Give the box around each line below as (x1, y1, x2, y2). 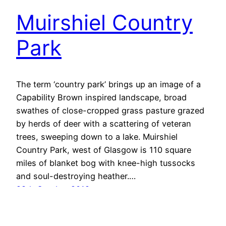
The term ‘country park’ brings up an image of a (16, 79, 201, 90)
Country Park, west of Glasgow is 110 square (16, 145, 191, 155)
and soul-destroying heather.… (16, 171, 136, 182)
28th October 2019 (16, 184, 90, 195)
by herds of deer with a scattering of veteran (16, 119, 191, 129)
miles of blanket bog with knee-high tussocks (16, 158, 195, 168)
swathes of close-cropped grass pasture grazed (16, 105, 204, 116)
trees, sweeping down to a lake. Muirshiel (16, 132, 178, 142)
